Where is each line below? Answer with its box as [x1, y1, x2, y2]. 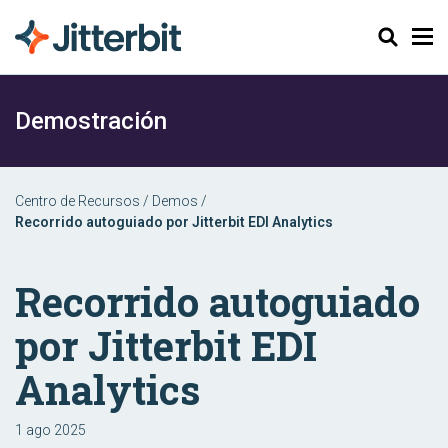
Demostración [15, 107, 167, 135]
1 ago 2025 [15, 422, 86, 438]
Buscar [364, 26, 413, 46]
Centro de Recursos [15, 193, 140, 209]
